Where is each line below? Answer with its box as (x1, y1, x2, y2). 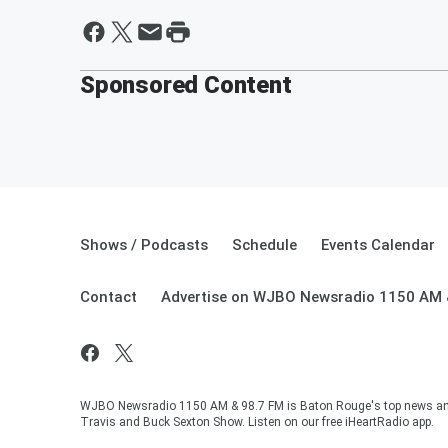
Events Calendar (321, 235, 435, 254)
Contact (80, 287, 137, 306)
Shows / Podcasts (80, 235, 208, 254)
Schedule (232, 235, 297, 254)
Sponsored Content (80, 70, 292, 99)
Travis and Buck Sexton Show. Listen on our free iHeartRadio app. (80, 414, 434, 429)
